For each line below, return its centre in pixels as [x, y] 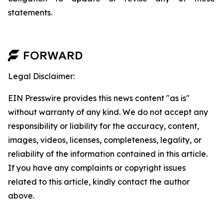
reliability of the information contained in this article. [108, 154]
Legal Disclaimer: [41, 76]
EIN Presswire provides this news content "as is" [99, 98]
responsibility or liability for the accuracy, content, [104, 126]
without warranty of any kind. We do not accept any [108, 112]
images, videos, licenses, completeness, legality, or [105, 140]
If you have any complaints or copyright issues [97, 168]
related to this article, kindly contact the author [99, 182]
